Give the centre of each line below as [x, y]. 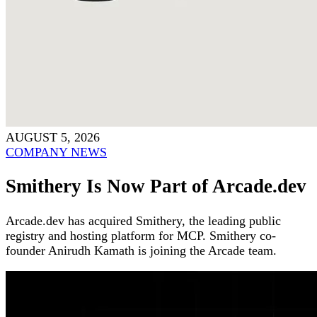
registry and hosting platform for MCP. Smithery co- [141, 235]
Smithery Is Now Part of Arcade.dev [156, 186]
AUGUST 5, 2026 [53, 137]
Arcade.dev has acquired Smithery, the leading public [143, 220]
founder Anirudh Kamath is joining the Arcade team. [141, 250]
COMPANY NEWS [56, 152]
